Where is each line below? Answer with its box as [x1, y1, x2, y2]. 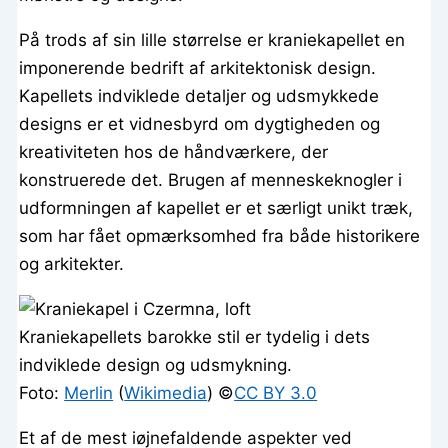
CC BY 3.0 [234, 383, 318, 404]
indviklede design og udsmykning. [19, 355, 293, 376]
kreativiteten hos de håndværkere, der [19, 142, 329, 163]
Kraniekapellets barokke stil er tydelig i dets [19, 327, 371, 348]
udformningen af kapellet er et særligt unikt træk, [19, 198, 414, 219]
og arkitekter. [19, 254, 125, 275]
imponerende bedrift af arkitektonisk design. [19, 58, 377, 79]
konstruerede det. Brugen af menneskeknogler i [19, 170, 403, 191]
